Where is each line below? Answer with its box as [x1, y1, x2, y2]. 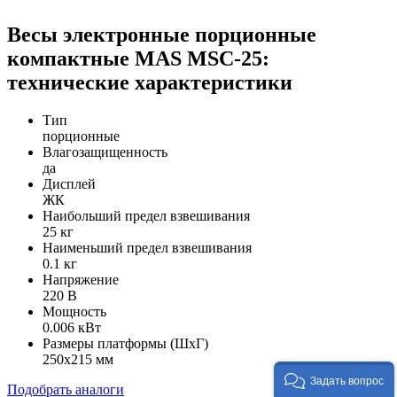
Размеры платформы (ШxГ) [43, 335, 208, 351]
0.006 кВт [43, 319, 101, 335]
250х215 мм [43, 351, 113, 367]
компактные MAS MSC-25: [7, 46, 269, 70]
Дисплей [43, 175, 96, 191]
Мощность [43, 303, 106, 319]
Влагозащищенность [43, 144, 167, 160]
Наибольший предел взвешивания [43, 207, 250, 223]
